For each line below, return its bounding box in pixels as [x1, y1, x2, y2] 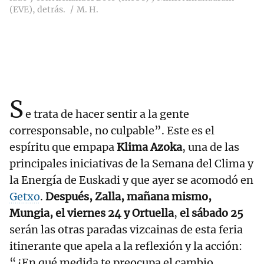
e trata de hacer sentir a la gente [25, 107, 189, 121]
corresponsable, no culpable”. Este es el [9, 124, 214, 138]
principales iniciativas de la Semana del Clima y [9, 157, 253, 171]
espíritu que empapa [9, 140, 117, 154]
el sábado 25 [177, 206, 243, 220]
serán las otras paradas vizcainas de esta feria [9, 223, 243, 237]
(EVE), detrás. [9, 4, 65, 15]
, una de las [182, 140, 239, 154]
